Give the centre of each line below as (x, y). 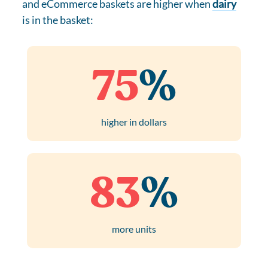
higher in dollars (134, 122)
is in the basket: (58, 20)
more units (134, 229)
